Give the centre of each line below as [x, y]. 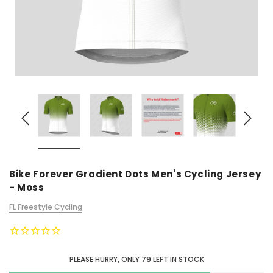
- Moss [27, 187]
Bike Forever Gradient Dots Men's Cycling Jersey [135, 174]
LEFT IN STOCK [178, 260]
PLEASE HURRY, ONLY [104, 260]
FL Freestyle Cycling [46, 207]
